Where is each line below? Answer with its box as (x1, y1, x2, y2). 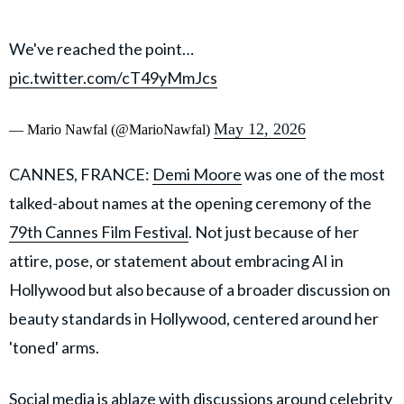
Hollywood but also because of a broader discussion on (9, 279, 390, 299)
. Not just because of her (188, 221, 359, 242)
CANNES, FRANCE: (9, 163, 152, 184)
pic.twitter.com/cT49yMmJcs (9, 67, 217, 87)
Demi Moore (152, 163, 242, 184)
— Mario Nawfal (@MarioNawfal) (9, 121, 214, 137)
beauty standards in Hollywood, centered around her (9, 308, 379, 328)
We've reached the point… (9, 38, 194, 59)
